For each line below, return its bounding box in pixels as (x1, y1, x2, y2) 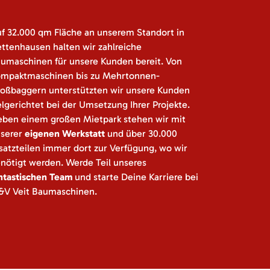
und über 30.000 (104, 127, 177, 139)
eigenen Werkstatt (24, 127, 105, 139)
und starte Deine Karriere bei (72, 171, 198, 183)
